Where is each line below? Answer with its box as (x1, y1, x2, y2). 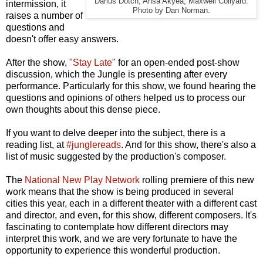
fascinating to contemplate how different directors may (6, 221, 228, 232)
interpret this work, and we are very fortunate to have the (6, 233, 237, 244)
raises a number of (6, 10, 83, 21)
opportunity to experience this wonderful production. (6, 245, 220, 255)
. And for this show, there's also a (121, 139, 256, 150)
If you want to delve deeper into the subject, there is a (6, 127, 225, 138)
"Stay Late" (69, 57, 116, 68)
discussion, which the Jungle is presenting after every (6, 69, 227, 79)
